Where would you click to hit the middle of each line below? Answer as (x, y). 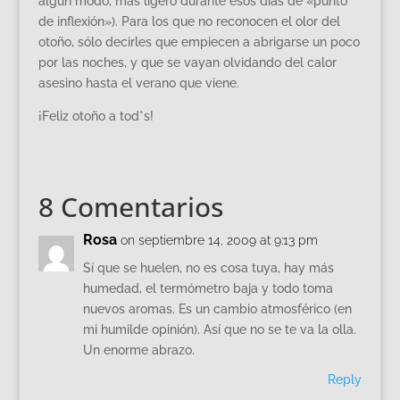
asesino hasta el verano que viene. (138, 83)
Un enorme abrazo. (138, 350)
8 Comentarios (130, 207)
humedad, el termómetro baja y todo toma (208, 288)
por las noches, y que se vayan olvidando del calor (187, 62)
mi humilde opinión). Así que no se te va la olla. (219, 329)
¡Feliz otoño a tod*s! (96, 116)
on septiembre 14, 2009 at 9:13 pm (219, 240)
